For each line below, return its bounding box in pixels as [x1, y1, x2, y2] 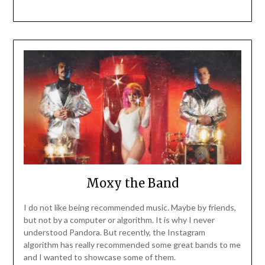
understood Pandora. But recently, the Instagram [23, 227, 205, 238]
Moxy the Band [86, 176, 179, 191]
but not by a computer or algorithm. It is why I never [23, 215, 215, 225]
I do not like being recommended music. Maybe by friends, [23, 202, 236, 213]
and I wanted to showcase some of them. [23, 252, 176, 263]
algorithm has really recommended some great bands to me [23, 240, 241, 250]
